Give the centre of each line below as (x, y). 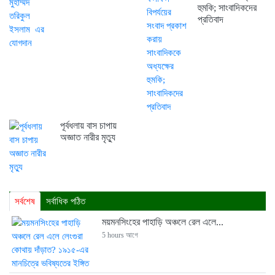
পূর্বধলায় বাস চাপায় (88, 126)
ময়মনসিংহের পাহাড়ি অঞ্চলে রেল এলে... (162, 222)
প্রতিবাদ (210, 20)
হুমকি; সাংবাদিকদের (227, 8)
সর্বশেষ (25, 202)
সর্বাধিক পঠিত (66, 202)
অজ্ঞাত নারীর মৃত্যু (87, 137)
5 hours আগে (120, 235)
